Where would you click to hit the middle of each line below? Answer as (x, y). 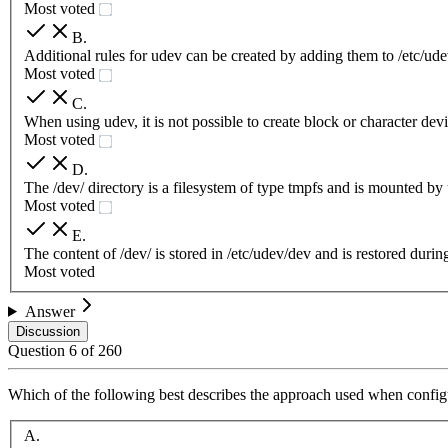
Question (38, 350)
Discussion (48, 331)
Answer (49, 311)
